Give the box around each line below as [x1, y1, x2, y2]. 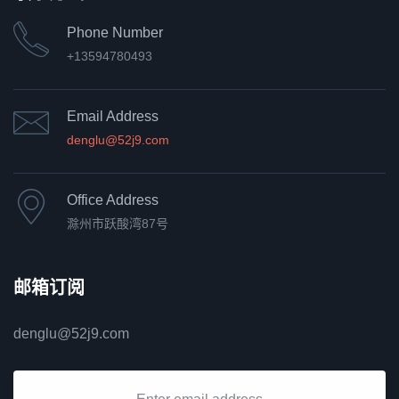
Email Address [67, 109, 159, 125]
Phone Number [67, 25, 163, 41]
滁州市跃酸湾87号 [67, 216, 168, 232]
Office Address [67, 192, 159, 208]
